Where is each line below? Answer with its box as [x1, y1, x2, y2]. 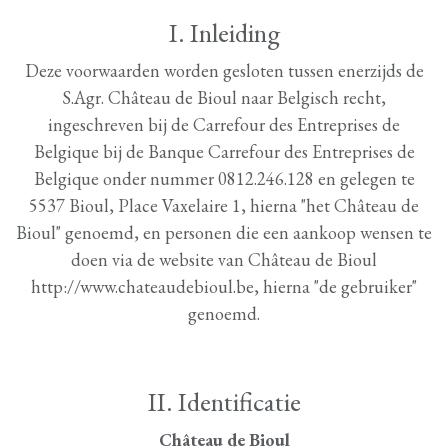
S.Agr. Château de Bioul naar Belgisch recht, [62, 86, 386, 109]
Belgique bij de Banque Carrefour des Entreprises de [33, 140, 415, 163]
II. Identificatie [147, 384, 301, 419]
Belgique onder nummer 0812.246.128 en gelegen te [33, 167, 415, 190]
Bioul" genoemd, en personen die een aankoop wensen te [16, 221, 432, 244]
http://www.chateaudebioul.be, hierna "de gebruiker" [31, 275, 417, 298]
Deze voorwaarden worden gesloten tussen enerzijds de [24, 59, 424, 82]
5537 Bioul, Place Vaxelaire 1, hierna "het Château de [29, 194, 419, 217]
